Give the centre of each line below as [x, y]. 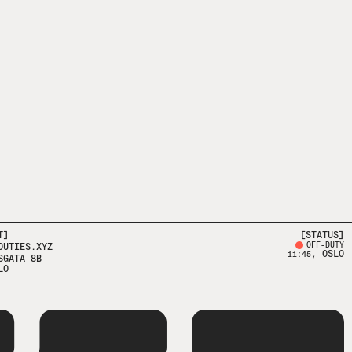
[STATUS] [322, 235]
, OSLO [328, 254]
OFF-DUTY [325, 244]
